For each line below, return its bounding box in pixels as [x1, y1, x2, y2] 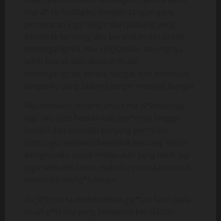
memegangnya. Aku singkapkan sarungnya [25, 43, 183, 54]
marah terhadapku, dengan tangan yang [25, 6, 175, 17]
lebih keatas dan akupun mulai [25, 56, 138, 67]
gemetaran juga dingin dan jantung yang [25, 19, 175, 30]
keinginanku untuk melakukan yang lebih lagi [25, 149, 190, 160]
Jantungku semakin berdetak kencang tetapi [25, 137, 187, 148]
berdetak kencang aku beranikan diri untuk [25, 31, 184, 42]
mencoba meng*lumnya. [25, 174, 117, 185]
